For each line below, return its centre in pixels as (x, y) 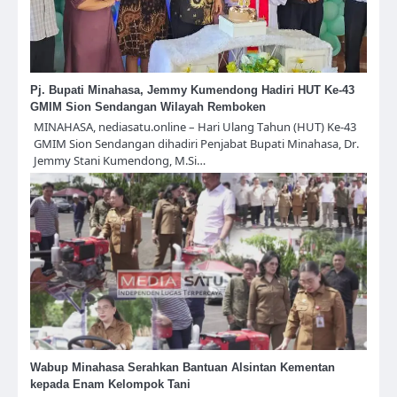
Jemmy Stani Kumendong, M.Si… (120, 160)
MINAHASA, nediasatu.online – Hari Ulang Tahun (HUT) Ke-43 (195, 126)
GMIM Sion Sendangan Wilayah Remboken (148, 106)
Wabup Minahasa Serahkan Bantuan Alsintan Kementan (183, 367)
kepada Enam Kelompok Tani (110, 384)
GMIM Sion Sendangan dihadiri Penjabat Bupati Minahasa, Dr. (196, 143)
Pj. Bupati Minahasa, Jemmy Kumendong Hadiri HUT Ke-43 (192, 90)
